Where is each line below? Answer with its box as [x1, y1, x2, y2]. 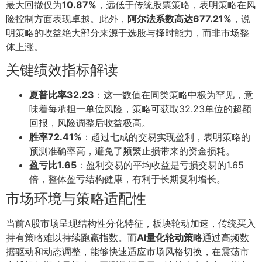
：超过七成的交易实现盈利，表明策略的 [82, 131, 250, 143]
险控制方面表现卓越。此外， [6, 12, 127, 25]
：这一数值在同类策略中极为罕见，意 [94, 89, 253, 101]
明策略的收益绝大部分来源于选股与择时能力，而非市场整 [6, 26, 249, 39]
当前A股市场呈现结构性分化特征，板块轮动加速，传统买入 [6, 218, 256, 230]
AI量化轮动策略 [137, 232, 202, 244]
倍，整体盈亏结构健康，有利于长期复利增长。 [29, 173, 226, 185]
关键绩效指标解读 [6, 61, 118, 79]
